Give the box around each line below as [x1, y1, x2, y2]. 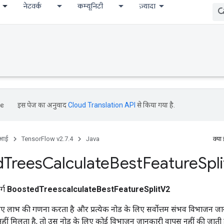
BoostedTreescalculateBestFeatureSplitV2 [7, 184, 170, 194]
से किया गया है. [135, 101, 175, 109]
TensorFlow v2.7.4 [21, 135, 73, 142]
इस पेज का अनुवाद [17, 101, 68, 109]
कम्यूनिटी [77, 1, 103, 10]
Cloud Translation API [68, 101, 135, 109]
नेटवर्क [23, 1, 41, 10]
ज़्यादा [139, 1, 155, 10]
